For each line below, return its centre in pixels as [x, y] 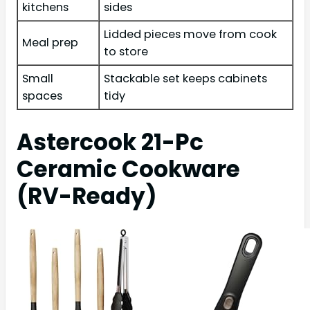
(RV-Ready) [87, 197]
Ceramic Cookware [128, 170]
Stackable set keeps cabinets [185, 79]
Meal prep [50, 43]
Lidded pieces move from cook [190, 35]
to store [126, 52]
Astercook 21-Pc [110, 143]
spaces [42, 96]
